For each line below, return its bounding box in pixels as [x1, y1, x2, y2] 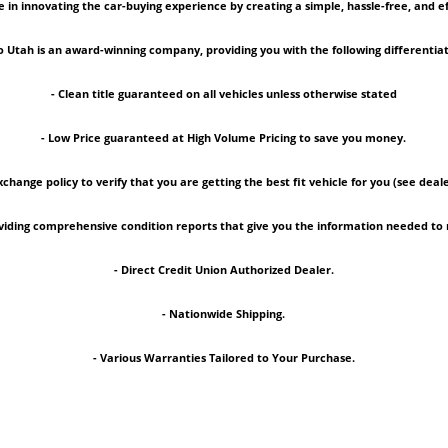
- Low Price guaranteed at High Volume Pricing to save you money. [41, 130, 407, 146]
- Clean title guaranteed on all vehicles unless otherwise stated [50, 86, 397, 102]
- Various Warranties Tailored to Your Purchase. [92, 350, 355, 366]
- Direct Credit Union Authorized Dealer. [113, 262, 334, 278]
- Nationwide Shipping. [162, 306, 286, 322]
